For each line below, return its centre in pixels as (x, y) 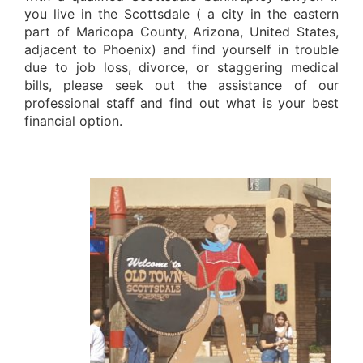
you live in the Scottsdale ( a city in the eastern (181, 14)
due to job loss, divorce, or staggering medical (181, 67)
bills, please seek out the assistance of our (181, 85)
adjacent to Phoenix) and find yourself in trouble (181, 49)
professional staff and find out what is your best (181, 103)
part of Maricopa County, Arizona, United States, (181, 32)
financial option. (73, 121)
